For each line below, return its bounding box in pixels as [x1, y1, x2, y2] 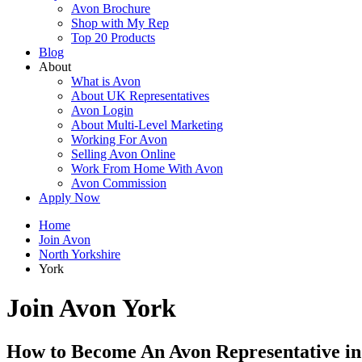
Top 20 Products [71, 31, 155, 44]
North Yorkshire [39, 247, 120, 261]
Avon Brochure [71, 2, 150, 15]
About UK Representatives [71, 89, 209, 103]
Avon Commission [71, 176, 166, 190]
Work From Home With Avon [71, 162, 223, 175]
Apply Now [39, 191, 100, 204]
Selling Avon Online [71, 147, 175, 161]
